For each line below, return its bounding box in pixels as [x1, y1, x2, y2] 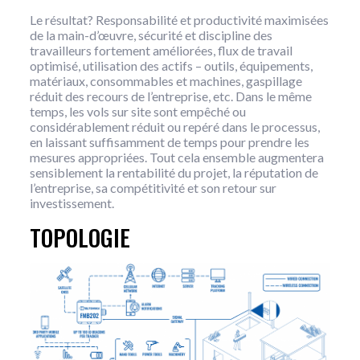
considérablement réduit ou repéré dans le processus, [29, 119, 320, 135]
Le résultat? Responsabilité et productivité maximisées [29, 12, 329, 28]
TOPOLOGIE [29, 219, 130, 255]
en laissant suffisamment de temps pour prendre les [29, 134, 309, 150]
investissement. [29, 195, 114, 211]
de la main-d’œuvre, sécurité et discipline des [29, 27, 272, 43]
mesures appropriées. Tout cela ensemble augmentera [29, 149, 324, 166]
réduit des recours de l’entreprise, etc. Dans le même [29, 88, 312, 104]
